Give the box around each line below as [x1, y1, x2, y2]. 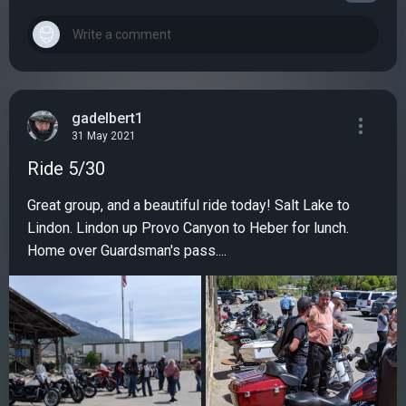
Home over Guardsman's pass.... [27, 242, 227, 260]
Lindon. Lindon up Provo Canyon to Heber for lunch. [27, 219, 349, 237]
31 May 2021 [72, 130, 136, 143]
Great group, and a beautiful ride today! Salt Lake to [27, 197, 350, 215]
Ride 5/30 [27, 158, 105, 180]
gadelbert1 [72, 109, 143, 127]
